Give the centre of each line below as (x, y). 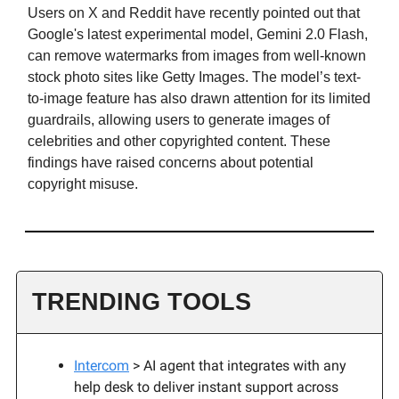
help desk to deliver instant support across (206, 387)
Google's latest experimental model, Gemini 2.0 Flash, (198, 34)
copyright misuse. (83, 183)
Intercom (102, 365)
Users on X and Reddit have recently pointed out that (194, 12)
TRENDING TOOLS (142, 301)
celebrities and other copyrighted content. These (179, 141)
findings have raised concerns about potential (171, 162)
